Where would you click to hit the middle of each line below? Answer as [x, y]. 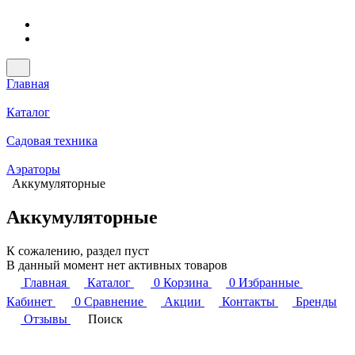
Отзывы [46, 319]
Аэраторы [33, 169]
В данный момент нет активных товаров [117, 265]
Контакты [248, 301]
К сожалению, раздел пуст [78, 250]
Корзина [186, 282]
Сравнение [114, 301]
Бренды [316, 301]
